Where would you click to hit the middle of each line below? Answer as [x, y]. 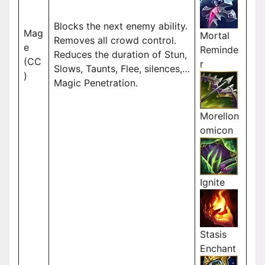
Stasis [213, 235]
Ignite [212, 182]
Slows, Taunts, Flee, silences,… [122, 69]
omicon [216, 130]
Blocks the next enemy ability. [121, 26]
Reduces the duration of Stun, [120, 55]
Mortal [215, 36]
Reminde [219, 50]
